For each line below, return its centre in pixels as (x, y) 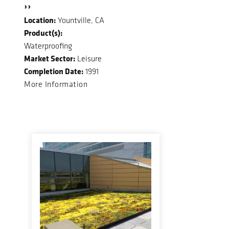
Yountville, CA (80, 20)
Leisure (88, 59)
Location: (40, 20)
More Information (56, 84)
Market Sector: (50, 59)
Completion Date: (54, 71)
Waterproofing (48, 46)
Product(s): (43, 33)
